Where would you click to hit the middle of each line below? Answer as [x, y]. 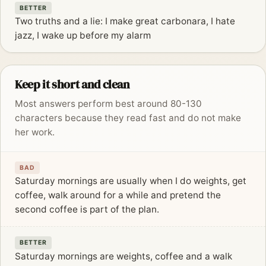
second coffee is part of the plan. [87, 210]
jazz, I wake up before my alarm [83, 36]
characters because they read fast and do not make [128, 118]
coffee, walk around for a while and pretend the [118, 195]
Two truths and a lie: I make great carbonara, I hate [125, 21]
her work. [35, 132]
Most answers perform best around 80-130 [108, 104]
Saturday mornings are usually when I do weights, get [131, 181]
